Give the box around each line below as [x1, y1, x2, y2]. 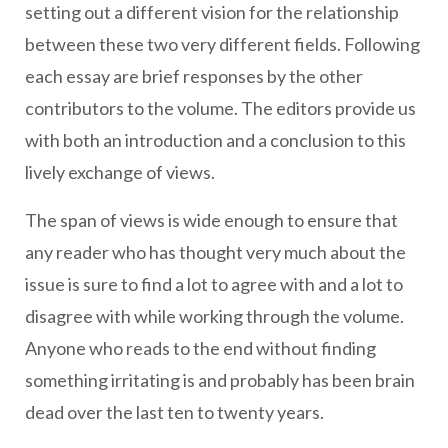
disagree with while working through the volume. [25, 305, 404, 327]
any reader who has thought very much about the [25, 241, 406, 263]
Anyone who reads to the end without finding [25, 337, 376, 359]
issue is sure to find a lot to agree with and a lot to [25, 273, 403, 295]
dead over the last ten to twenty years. [25, 401, 324, 423]
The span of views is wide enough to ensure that [25, 209, 398, 231]
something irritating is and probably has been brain [25, 369, 415, 391]
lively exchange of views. [25, 161, 215, 183]
